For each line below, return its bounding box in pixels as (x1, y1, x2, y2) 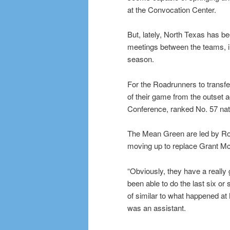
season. (127, 53, 154, 65)
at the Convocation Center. (127, 4, 216, 15)
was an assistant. (127, 202, 186, 213)
